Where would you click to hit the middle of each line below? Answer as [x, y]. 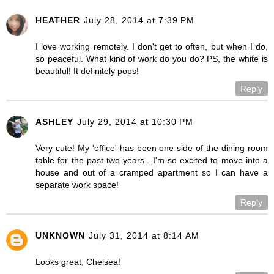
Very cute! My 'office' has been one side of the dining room [152, 148]
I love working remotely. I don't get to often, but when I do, [152, 46]
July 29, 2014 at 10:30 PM [135, 121]
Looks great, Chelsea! [78, 261]
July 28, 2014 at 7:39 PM [139, 20]
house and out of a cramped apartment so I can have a [152, 172]
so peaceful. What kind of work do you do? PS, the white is [152, 58]
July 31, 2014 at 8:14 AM [144, 235]
